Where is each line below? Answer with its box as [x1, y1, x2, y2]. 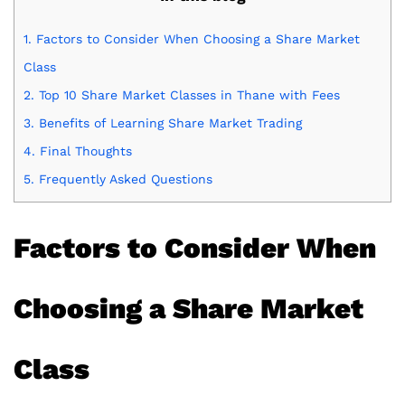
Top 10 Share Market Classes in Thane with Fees [34, 88, 340, 103]
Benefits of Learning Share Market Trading [34, 116, 302, 131]
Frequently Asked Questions [34, 172, 212, 187]
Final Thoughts [35, 144, 132, 159]
